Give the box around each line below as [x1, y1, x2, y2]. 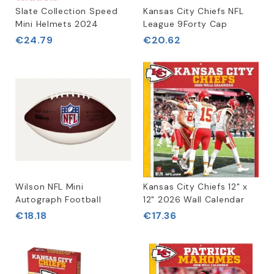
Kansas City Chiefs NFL [143, 6, 244, 17]
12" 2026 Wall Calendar [143, 194, 245, 205]
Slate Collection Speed [15, 6, 118, 17]
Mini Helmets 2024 [15, 18, 98, 29]
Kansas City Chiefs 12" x [143, 181, 248, 192]
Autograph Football [15, 194, 102, 205]
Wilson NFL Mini [15, 181, 84, 192]
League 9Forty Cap [143, 18, 228, 29]
